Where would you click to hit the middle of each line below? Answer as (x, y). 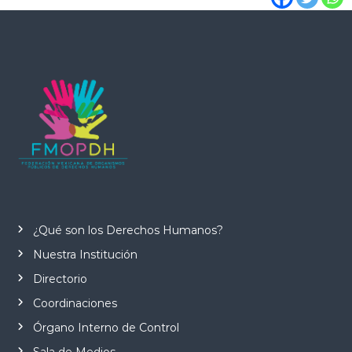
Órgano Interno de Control (106, 328)
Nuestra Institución (85, 255)
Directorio (60, 279)
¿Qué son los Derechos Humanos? (128, 231)
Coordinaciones (75, 304)
